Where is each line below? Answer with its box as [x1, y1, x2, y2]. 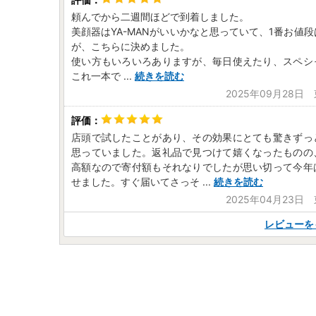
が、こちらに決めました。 [71, 40, 190, 52]
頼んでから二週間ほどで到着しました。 [71, 11, 249, 23]
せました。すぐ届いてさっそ [71, 176, 200, 188]
